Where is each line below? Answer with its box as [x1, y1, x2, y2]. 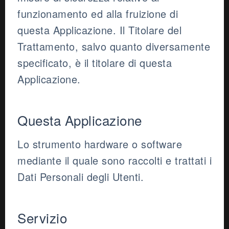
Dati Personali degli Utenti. [17, 169, 144, 185]
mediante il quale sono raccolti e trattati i [17, 153, 212, 168]
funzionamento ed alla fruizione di [17, 6, 178, 21]
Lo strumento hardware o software [17, 136, 182, 152]
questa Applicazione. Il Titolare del [17, 22, 181, 38]
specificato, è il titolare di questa [17, 55, 172, 71]
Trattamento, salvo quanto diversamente [17, 39, 210, 54]
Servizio [17, 208, 67, 227]
